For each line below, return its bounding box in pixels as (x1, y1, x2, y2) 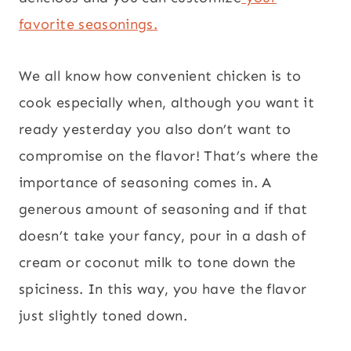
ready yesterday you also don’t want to (19, 120, 291, 138)
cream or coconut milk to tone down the (19, 253, 296, 271)
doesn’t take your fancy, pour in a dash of (19, 226, 306, 244)
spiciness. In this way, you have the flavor (19, 280, 307, 298)
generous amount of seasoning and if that (19, 200, 308, 218)
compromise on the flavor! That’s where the (19, 147, 319, 165)
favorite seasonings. (19, 15, 158, 33)
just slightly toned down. (19, 306, 187, 324)
